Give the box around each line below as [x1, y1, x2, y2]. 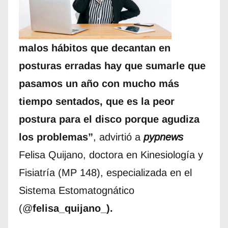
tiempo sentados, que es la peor [18, 95, 175, 107]
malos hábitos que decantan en [18, 42, 170, 53]
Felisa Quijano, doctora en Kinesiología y [18, 149, 203, 160]
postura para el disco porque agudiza [18, 113, 199, 125]
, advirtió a [93, 131, 144, 142]
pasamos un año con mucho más [18, 77, 179, 89]
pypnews [143, 131, 183, 142]
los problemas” [18, 131, 93, 142]
